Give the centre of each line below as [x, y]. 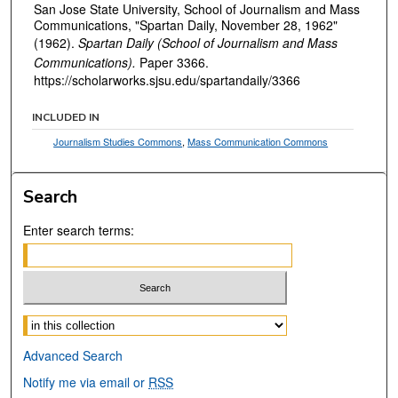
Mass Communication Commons [258, 141]
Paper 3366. [172, 63]
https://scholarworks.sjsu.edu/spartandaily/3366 [167, 80]
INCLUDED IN [66, 117]
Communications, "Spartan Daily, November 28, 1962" [186, 25]
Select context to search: [93, 321]
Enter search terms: [79, 230]
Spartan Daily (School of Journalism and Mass [208, 43]
